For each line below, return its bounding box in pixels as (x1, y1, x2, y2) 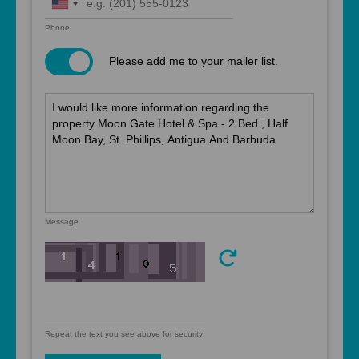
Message (45, 216, 79, 226)
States (52, 17, 84, 30)
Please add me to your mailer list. (109, 54, 278, 67)
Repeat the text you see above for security (45, 329, 203, 338)
